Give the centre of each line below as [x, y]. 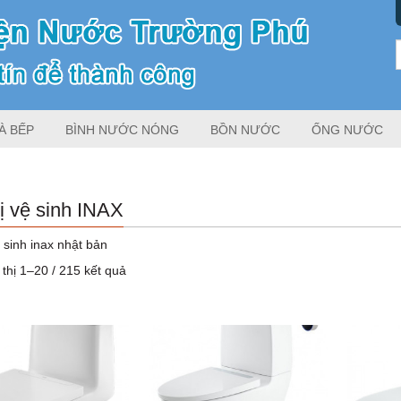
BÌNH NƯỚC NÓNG [122, 130]
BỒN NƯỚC [245, 130]
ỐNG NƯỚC [347, 130]
